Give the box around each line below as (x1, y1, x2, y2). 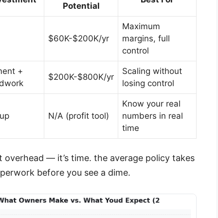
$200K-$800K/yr (48, 72, 114, 82)
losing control (122, 78, 174, 88)
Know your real (122, 98, 181, 109)
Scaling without (122, 66, 182, 76)
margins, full (122, 33, 170, 43)
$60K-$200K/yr (48, 33, 109, 43)
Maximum (122, 21, 160, 31)
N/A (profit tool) (48, 110, 109, 121)
